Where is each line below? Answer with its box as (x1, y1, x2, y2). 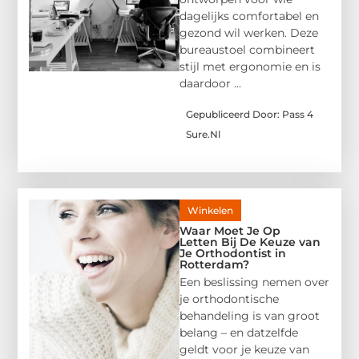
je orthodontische (179, 291, 279, 306)
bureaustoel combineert (179, 42, 315, 58)
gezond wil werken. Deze (179, 26, 318, 41)
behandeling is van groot (179, 308, 320, 323)
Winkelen (188, 204, 233, 216)
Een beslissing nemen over (179, 274, 329, 289)
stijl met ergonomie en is (179, 59, 321, 75)
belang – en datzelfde (179, 325, 298, 340)
